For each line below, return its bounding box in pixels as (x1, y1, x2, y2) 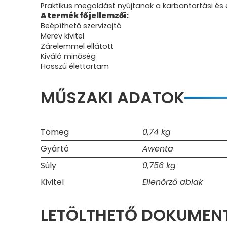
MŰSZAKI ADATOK (41, 86, 184, 109)
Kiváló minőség (41, 51, 96, 61)
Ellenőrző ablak (142, 176, 203, 188)
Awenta (142, 143, 173, 155)
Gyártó (41, 143, 69, 155)
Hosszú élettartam (41, 61, 109, 71)
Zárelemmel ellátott (41, 41, 113, 51)
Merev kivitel (41, 31, 84, 41)
